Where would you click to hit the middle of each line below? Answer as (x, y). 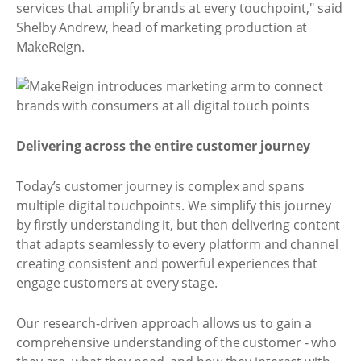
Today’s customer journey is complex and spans (160, 186)
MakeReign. (51, 46)
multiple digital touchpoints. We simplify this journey (174, 205)
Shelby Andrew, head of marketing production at (162, 27)
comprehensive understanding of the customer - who (177, 342)
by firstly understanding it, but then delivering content (178, 225)
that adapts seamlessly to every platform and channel (177, 244)
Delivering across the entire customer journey (163, 145)
